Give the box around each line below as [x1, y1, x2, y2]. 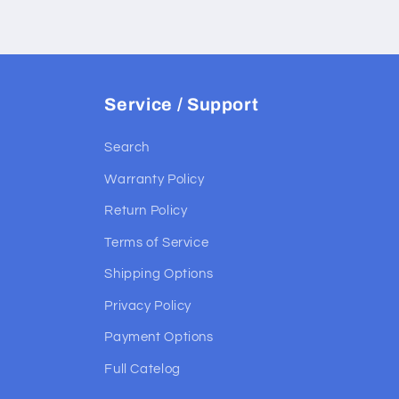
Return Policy [104, 204, 188, 218]
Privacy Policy [104, 298, 192, 313]
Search [104, 141, 151, 155]
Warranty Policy [104, 172, 205, 186]
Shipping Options [104, 267, 214, 281]
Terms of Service [104, 235, 209, 249]
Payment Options [104, 330, 214, 345]
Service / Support [104, 95, 259, 115]
